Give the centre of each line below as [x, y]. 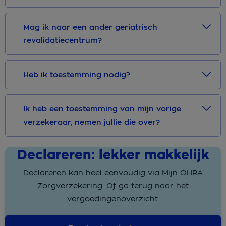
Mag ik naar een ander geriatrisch [90, 27]
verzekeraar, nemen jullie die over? [92, 122]
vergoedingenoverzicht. [113, 199]
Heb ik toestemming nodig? [77, 75]
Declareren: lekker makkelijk [113, 155]
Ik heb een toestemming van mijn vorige [102, 109]
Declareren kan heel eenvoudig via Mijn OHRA [113, 173]
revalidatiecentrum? [63, 41]
